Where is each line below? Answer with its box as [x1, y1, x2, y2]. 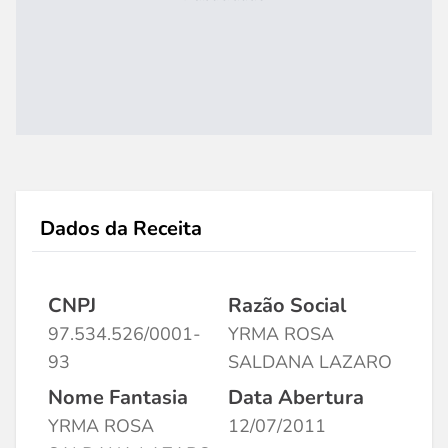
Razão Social [228, 292, 346, 319]
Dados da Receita [40, 215, 202, 242]
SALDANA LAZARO [228, 350, 392, 374]
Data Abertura [228, 384, 364, 411]
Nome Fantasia [48, 384, 188, 411]
